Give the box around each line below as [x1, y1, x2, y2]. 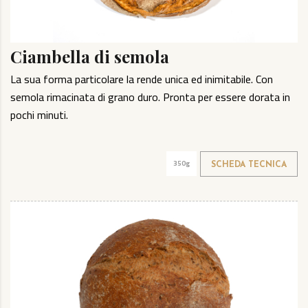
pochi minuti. [10, 104, 68, 125]
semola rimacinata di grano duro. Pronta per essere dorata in [10, 86, 290, 107]
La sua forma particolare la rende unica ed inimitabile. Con [10, 68, 273, 89]
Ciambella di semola [10, 45, 169, 67]
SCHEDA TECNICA [211, 160, 287, 169]
